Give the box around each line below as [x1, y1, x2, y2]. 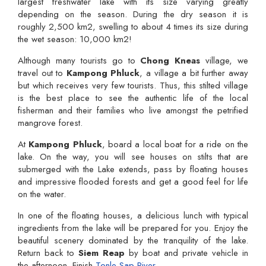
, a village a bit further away [140, 66, 249, 80]
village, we [200, 53, 248, 67]
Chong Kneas [140, 53, 201, 67]
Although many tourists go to [18, 53, 141, 67]
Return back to [18, 246, 78, 259]
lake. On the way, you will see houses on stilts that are [18, 150, 248, 163]
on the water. [18, 187, 66, 201]
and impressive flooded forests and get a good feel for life [18, 175, 248, 188]
